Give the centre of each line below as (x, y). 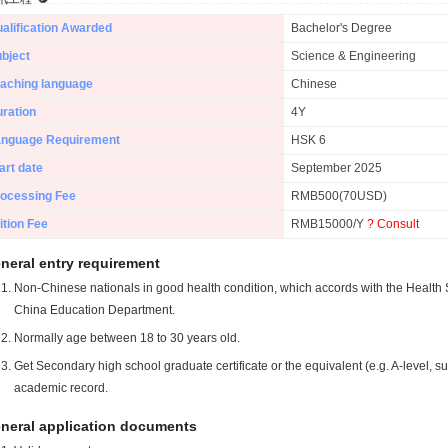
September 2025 (336, 168)
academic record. (61, 388)
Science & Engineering (353, 56)
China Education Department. (94, 310)
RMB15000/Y (329, 224)
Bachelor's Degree (341, 28)
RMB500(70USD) (339, 196)
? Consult (393, 224)
